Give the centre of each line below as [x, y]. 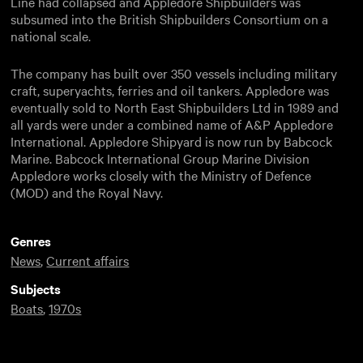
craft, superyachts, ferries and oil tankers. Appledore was [170, 90]
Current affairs [88, 260]
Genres [31, 240]
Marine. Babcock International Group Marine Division [160, 158]
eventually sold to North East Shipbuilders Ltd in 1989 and [175, 107]
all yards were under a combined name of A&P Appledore [172, 124]
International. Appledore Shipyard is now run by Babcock [172, 141]
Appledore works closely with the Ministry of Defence [161, 175]
